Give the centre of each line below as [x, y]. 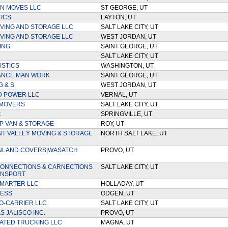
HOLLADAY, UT [123, 184]
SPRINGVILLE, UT [128, 114]
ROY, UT [114, 124]
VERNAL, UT [120, 95]
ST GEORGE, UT [125, 8]
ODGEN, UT [119, 193]
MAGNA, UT [119, 222]
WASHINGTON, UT [129, 66]
